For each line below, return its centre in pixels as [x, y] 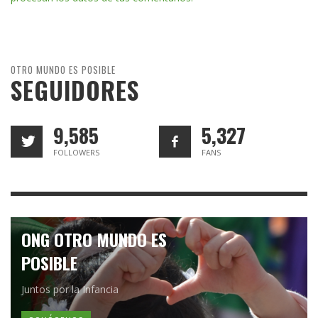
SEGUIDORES [75, 91]
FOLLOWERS [76, 153]
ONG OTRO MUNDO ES [94, 240]
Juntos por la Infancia [70, 290]
